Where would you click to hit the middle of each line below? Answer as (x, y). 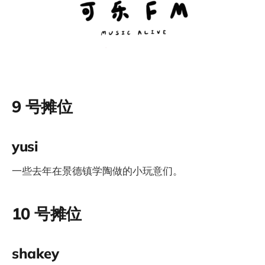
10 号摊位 (47, 213)
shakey (35, 253)
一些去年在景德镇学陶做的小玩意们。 (97, 170)
